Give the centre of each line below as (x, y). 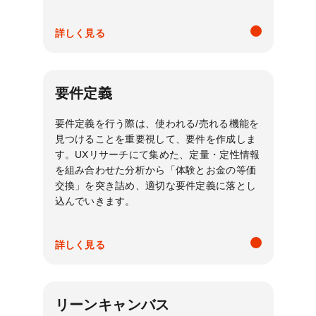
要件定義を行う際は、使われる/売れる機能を (157, 123)
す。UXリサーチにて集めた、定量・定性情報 (157, 154)
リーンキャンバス (112, 305)
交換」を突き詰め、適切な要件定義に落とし (156, 186)
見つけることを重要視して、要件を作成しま (156, 139)
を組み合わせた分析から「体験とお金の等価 (156, 170)
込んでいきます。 (95, 201)
